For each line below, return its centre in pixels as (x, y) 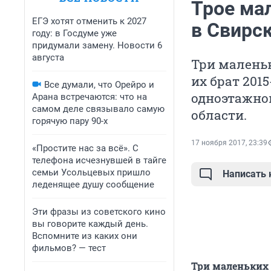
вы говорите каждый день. (90, 224)
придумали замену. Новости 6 (97, 45)
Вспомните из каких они (85, 236)
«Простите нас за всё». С (85, 148)
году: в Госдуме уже (74, 33)
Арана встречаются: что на (90, 97)
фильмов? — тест (69, 248)
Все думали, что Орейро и (99, 85)
